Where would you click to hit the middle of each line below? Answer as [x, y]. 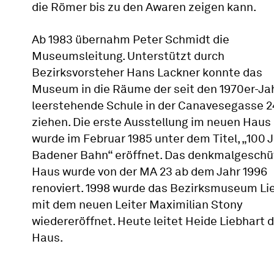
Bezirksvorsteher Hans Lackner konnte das [147, 72]
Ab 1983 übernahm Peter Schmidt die [131, 39]
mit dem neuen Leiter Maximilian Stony [137, 205]
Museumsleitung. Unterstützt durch [128, 56]
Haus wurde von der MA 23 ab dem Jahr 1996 [150, 172]
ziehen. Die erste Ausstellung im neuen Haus [151, 122]
